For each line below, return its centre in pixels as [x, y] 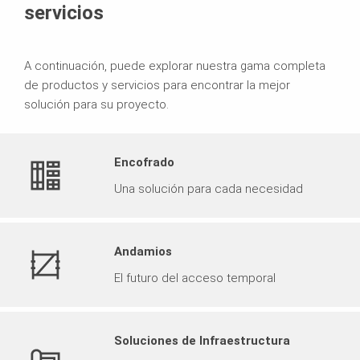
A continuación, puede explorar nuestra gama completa [175, 65]
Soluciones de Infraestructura [202, 340]
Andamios [143, 251]
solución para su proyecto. [96, 104]
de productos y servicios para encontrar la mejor [157, 85]
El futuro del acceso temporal [195, 278]
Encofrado [144, 162]
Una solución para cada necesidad [209, 188]
